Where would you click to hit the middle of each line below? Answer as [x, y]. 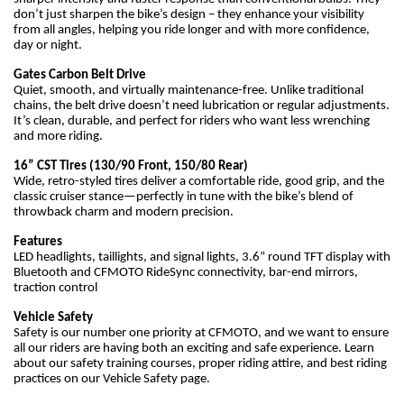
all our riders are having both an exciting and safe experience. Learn [194, 348]
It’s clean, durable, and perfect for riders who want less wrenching [192, 121]
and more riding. [58, 136]
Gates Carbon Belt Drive [80, 75]
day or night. [48, 45]
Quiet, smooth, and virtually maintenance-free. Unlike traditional [188, 90]
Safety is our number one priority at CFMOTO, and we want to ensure [201, 333]
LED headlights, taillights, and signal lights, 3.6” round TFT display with [202, 257]
